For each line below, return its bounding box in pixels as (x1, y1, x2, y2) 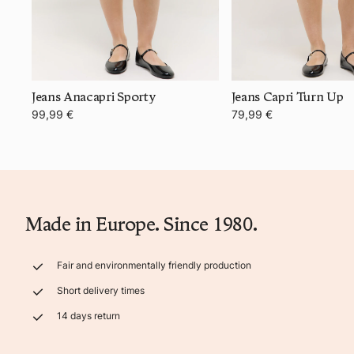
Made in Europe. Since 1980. (25, 212, 258, 235)
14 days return (57, 309, 120, 322)
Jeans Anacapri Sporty (32, 88, 156, 104)
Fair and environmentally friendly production (57, 258, 251, 271)
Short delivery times (57, 284, 145, 296)
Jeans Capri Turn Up (231, 88, 344, 104)
